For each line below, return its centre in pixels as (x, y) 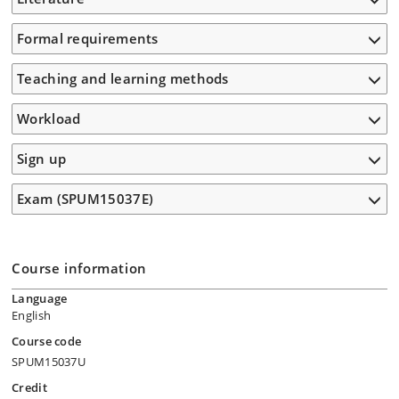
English (32, 315)
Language (40, 298)
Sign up (42, 159)
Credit (29, 387)
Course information (79, 268)
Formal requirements (88, 38)
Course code (47, 341)
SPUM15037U (49, 362)
